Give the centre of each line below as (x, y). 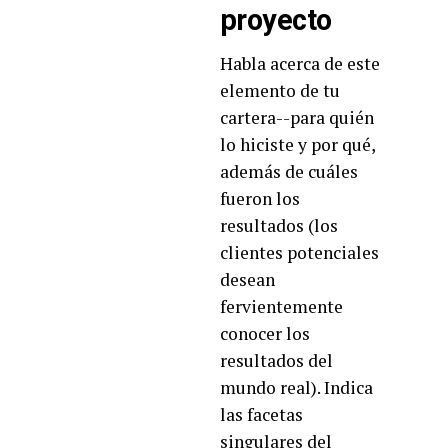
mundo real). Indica (296, 387)
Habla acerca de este (300, 63)
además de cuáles (289, 171)
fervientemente (281, 306)
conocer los (265, 333)
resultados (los (279, 225)
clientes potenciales (299, 252)
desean (247, 279)
